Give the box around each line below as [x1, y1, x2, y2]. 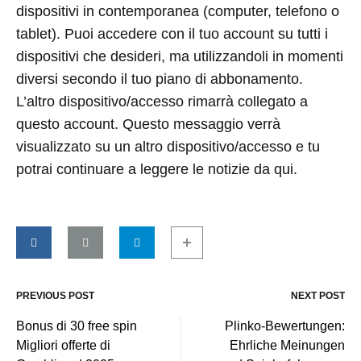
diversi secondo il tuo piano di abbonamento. [16, 70, 303, 87]
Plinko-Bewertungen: [225, 318, 345, 333]
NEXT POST [291, 289, 345, 301]
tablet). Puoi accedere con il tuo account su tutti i [16, 25, 328, 42]
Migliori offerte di [16, 338, 110, 352]
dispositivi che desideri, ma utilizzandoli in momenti [16, 48, 343, 64]
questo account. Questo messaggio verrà [16, 115, 280, 132]
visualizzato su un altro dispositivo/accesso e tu [16, 138, 320, 155]
